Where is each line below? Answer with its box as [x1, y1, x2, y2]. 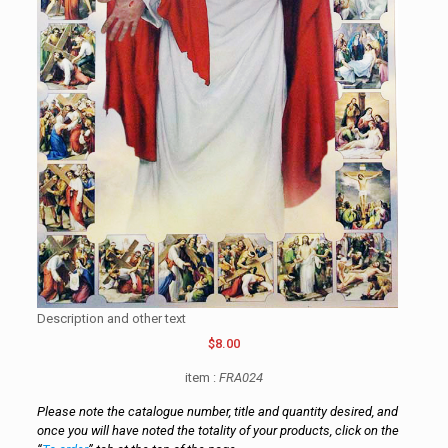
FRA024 [218, 370, 263, 385]
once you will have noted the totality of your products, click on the [36, 423, 399, 438]
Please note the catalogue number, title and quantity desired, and [36, 404, 398, 419]
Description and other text [36, 310, 186, 326]
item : [184, 370, 219, 385]
